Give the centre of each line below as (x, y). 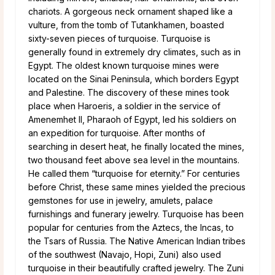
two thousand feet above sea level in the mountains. (134, 160)
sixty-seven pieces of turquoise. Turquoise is (119, 38)
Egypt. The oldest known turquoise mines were (124, 65)
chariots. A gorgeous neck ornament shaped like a (130, 11)
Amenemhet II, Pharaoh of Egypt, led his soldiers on (132, 119)
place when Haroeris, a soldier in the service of (124, 106)
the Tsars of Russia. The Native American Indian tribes (137, 241)
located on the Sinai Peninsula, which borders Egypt (134, 79)
